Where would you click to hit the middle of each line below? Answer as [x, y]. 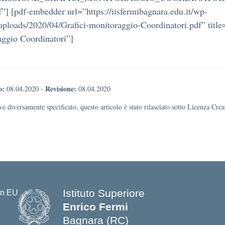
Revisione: [61, 89]
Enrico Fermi [95, 207]
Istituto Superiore [104, 193]
